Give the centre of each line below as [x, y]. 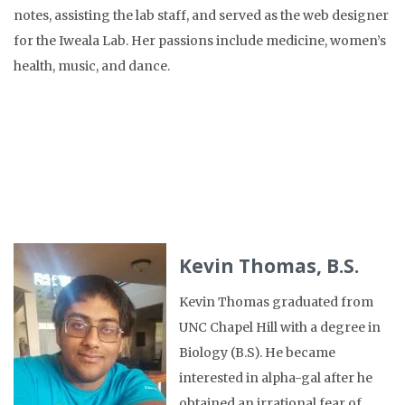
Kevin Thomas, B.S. [269, 266]
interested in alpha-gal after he [276, 378]
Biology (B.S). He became [257, 353]
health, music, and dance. [92, 66]
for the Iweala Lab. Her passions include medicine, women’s [200, 41]
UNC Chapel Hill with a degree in [280, 328]
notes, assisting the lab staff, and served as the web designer [201, 16]
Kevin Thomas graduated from [276, 302]
